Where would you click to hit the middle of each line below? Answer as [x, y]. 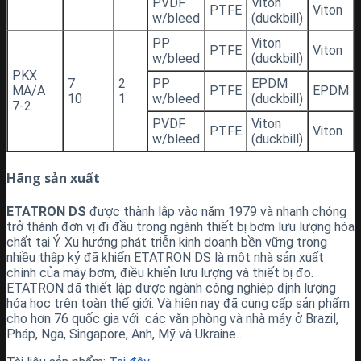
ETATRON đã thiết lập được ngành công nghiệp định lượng [171, 288]
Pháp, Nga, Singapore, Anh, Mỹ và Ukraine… [125, 334]
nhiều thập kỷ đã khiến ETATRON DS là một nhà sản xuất [165, 258]
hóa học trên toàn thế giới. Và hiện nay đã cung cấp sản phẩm [178, 304]
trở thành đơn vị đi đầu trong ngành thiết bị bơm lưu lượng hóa [180, 227]
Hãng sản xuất [53, 178]
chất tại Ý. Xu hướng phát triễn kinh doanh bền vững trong [167, 243]
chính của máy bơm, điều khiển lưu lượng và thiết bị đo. [160, 273]
